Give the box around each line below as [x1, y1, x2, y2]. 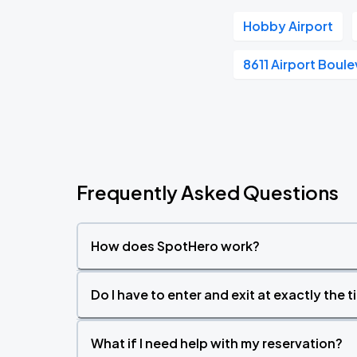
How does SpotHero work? [91, 237, 260, 254]
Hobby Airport [243, 18, 334, 34]
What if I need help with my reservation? [91, 335, 343, 351]
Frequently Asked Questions [76, 180, 339, 204]
